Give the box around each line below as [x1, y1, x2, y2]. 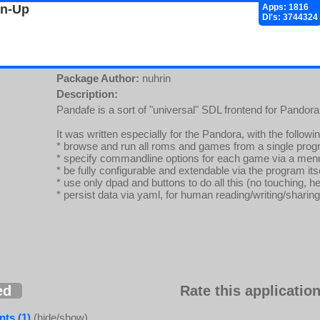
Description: [56, 88, 118, 100]
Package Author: [56, 72, 139, 84]
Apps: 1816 [262, 2, 309, 12]
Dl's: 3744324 [262, 12, 318, 22]
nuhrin [139, 72, 171, 84]
